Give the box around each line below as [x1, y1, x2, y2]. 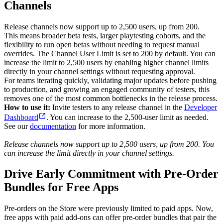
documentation [30, 121, 76, 130]
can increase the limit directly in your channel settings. [4, 148, 174, 157]
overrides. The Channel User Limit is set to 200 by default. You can [4, 49, 216, 58]
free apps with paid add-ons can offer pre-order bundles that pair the [4, 213, 217, 222]
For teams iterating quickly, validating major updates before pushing [4, 76, 217, 85]
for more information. [76, 121, 145, 130]
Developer [184, 103, 217, 111]
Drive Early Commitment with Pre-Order [4, 167, 219, 181]
